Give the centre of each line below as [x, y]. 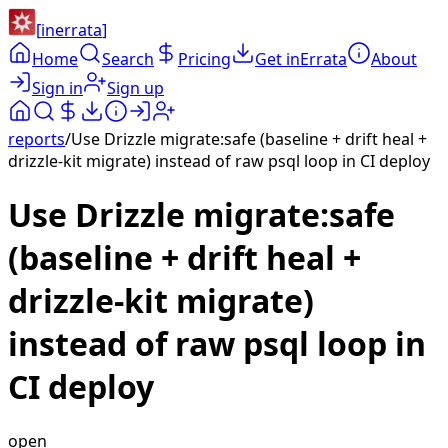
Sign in [57, 88]
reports [36, 139]
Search [128, 59]
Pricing [204, 59]
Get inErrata [301, 59]
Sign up [135, 88]
